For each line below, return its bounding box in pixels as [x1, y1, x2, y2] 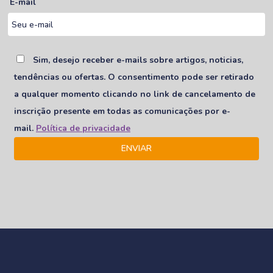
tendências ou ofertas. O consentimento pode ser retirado [14, 71, 254, 83]
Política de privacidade [36, 122, 130, 135]
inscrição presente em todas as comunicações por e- [14, 105, 230, 118]
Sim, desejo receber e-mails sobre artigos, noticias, [30, 54, 243, 66]
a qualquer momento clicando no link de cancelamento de [14, 88, 255, 101]
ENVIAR [121, 143, 152, 155]
